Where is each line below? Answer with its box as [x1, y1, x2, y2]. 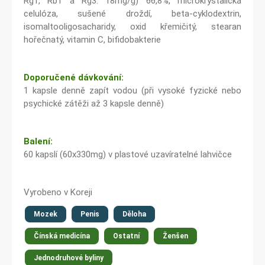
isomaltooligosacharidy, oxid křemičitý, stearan [24, 21, 241, 32]
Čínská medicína [34, 232, 90, 240]
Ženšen [163, 232, 188, 240]
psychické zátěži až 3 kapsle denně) [24, 98, 164, 109]
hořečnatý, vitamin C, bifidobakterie [24, 34, 161, 45]
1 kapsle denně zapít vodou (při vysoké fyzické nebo [24, 85, 241, 96]
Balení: [24, 136, 53, 147]
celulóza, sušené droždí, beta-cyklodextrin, [24, 8, 241, 19]
